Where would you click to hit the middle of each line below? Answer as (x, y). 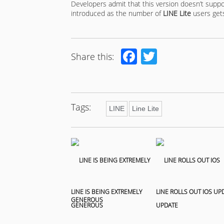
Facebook (171, 56)
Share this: (92, 56)
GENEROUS (87, 199)
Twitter (182, 56)
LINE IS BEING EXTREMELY (106, 191)
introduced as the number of (117, 13)
